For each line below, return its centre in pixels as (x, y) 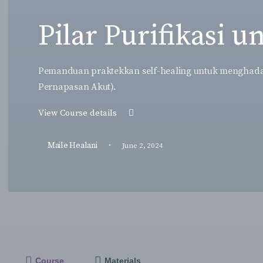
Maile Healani (72, 145)
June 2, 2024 (142, 145)
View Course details (78, 113)
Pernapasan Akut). (77, 87)
